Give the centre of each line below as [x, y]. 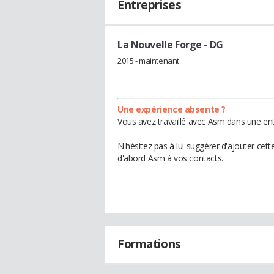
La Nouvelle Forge [160, 45]
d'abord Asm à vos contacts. [170, 158]
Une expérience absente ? [172, 109]
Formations [149, 244]
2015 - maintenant [148, 60]
